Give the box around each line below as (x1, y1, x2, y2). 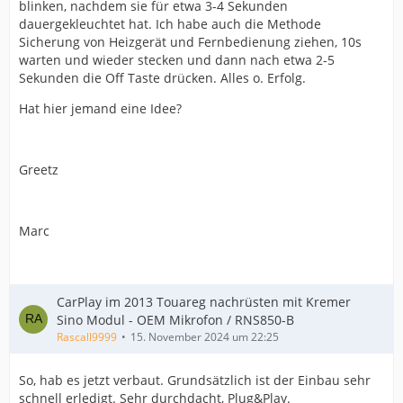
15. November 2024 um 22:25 (130, 329, 279, 345)
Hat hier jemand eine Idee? (19, 100, 182, 117)
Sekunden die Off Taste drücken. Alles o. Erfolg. (19, 69, 306, 86)
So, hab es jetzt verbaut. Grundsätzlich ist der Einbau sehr (19, 372, 371, 389)
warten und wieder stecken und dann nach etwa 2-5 (19, 51, 335, 68)
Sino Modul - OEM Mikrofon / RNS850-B (57, 311, 294, 328)
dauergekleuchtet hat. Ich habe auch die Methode (19, 15, 321, 32)
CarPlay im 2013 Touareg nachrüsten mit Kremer (57, 293, 351, 310)
